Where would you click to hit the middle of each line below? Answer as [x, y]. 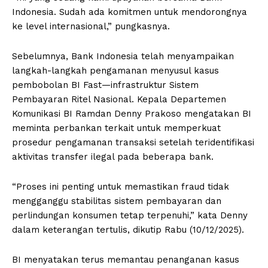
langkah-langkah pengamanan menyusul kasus [115, 70]
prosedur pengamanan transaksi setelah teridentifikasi [133, 142]
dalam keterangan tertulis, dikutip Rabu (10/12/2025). [128, 229]
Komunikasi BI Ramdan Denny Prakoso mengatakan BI [132, 113]
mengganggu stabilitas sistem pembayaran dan [117, 201]
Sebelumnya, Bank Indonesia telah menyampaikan [123, 56]
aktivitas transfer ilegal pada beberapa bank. [113, 156]
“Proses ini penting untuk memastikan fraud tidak [121, 186]
